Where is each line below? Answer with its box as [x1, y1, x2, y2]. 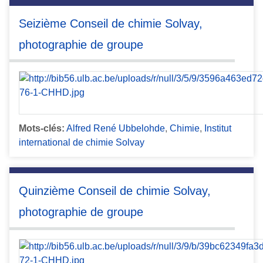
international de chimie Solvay [19, 137, 144, 148]
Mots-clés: [19, 123, 65, 134]
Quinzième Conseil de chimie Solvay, [19, 184, 211, 198]
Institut [204, 123, 231, 134]
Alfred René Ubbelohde [66, 123, 165, 134]
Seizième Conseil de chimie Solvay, [19, 16, 203, 30]
